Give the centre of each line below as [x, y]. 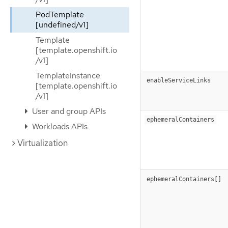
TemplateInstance [68, 76]
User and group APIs [68, 111]
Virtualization [42, 143]
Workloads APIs [59, 126]
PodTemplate [60, 15]
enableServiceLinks [179, 80]
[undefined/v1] [62, 25]
